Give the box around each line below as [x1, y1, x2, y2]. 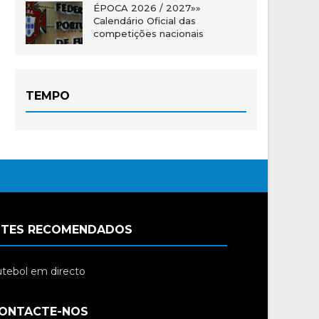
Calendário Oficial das [93, 15, 196, 26]
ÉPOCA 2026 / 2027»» [93, 2, 201, 14]
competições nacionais [93, 28, 204, 39]
